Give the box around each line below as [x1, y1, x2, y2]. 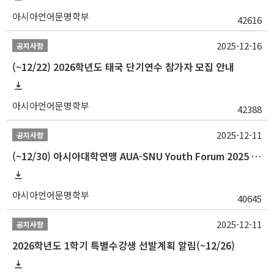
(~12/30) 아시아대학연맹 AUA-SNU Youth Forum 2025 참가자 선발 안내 [251, 148, 261, 163]
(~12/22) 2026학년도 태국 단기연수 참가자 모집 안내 [12, 59, 234, 74]
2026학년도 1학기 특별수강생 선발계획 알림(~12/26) [12, 237, 235, 253]
